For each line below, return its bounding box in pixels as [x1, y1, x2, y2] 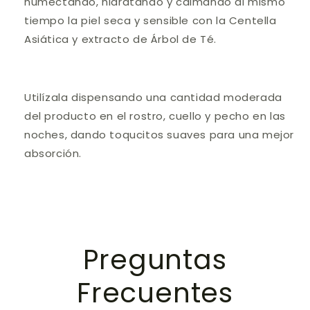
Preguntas [83, 241, 227, 280]
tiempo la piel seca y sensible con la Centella [24, 13, 277, 28]
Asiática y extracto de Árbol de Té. [24, 32, 217, 47]
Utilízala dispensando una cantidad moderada [24, 90, 282, 105]
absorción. [24, 146, 82, 161]
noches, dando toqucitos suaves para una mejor [24, 127, 295, 143]
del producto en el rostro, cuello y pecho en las [24, 109, 286, 124]
